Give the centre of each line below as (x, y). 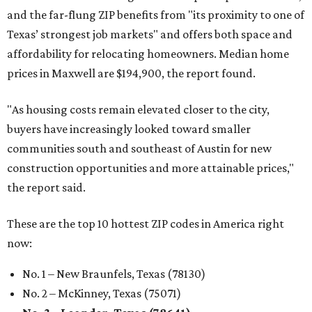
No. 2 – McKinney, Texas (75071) (102, 293)
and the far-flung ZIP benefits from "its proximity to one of (156, 15)
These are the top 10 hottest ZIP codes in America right (146, 224)
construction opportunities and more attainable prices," (150, 168)
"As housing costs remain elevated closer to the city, (138, 109)
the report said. (46, 187)
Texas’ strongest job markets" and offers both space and (150, 34)
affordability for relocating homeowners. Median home (148, 54)
